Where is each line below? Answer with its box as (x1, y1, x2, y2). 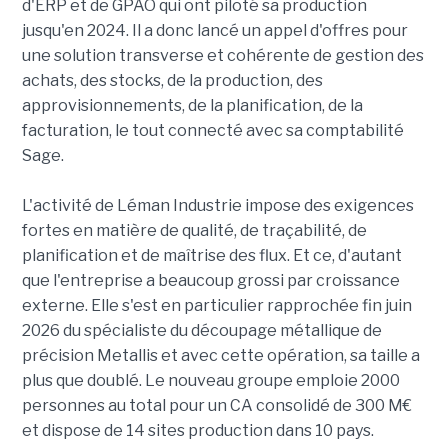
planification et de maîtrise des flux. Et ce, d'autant (21, 245, 402, 265)
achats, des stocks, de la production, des (21, 70, 323, 90)
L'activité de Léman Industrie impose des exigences (21, 195, 414, 215)
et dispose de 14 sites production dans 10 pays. (21, 420, 374, 440)
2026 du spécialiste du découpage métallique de (21, 320, 382, 340)
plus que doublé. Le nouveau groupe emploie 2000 (21, 370, 400, 390)
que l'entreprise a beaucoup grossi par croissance (21, 270, 400, 290)
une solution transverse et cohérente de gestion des (21, 45, 424, 65)
